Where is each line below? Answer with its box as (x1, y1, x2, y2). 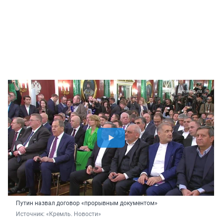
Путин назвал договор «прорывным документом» (16, 199, 158, 207)
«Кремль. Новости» (46, 210, 101, 218)
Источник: (16, 210, 46, 218)
